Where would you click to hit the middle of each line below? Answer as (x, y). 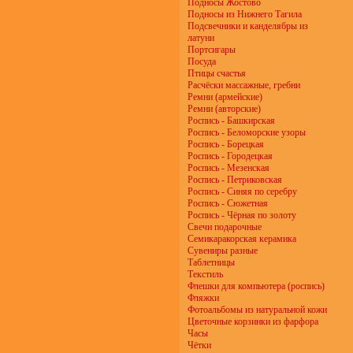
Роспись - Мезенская (229, 168)
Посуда (202, 61)
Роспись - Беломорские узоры (247, 132)
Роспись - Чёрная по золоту (242, 215)
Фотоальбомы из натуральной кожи (257, 310)
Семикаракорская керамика (242, 239)
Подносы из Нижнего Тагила (245, 14)
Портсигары (212, 50)
